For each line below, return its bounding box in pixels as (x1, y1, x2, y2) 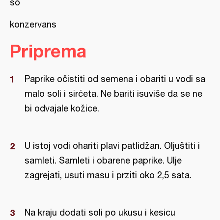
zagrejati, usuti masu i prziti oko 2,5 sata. (25, 170, 192, 180)
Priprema (10, 40, 86, 61)
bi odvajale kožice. (25, 103, 99, 113)
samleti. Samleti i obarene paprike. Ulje (25, 155, 182, 165)
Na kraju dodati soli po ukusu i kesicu (25, 207, 175, 218)
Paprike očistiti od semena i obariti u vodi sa (25, 74, 205, 84)
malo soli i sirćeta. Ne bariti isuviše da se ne (25, 88, 202, 99)
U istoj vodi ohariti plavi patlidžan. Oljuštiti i (25, 140, 200, 151)
